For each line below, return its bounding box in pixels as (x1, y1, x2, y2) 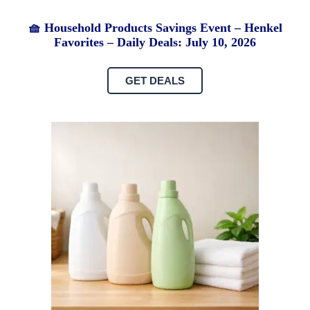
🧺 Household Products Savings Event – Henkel (28, 21, 282, 35)
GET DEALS (125, 75, 185, 87)
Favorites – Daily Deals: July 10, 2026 (54, 35, 256, 50)
